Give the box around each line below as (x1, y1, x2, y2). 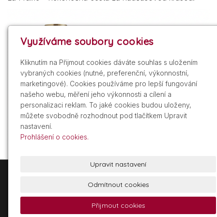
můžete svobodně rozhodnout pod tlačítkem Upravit (20, 111, 187, 120)
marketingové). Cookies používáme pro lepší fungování (20, 79, 198, 88)
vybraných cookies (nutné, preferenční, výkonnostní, (20, 69, 189, 77)
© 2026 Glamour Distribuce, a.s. (16, 204, 130, 214)
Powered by (134, 204, 177, 214)
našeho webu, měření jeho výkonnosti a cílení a (20, 90, 172, 98)
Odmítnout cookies (87, 180, 149, 189)
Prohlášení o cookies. (20, 133, 89, 141)
